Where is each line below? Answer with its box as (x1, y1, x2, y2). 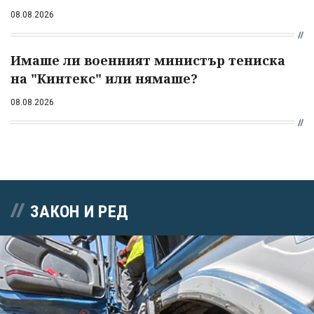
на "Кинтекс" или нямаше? (11, 70, 198, 88)
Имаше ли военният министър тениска (11, 52, 285, 69)
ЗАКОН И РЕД (30, 202, 129, 222)
